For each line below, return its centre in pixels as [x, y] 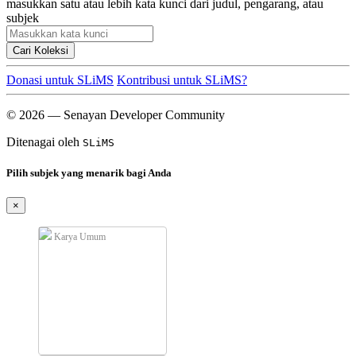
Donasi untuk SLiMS [60, 79]
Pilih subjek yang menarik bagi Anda [89, 172]
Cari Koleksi [41, 50]
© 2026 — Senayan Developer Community [116, 114]
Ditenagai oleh [44, 141]
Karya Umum [79, 236]
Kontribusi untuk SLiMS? [182, 79]
